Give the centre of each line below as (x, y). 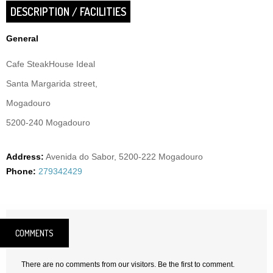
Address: (25, 157)
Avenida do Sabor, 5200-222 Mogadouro (124, 157)
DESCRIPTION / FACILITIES (68, 12)
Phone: (21, 171)
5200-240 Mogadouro (48, 122)
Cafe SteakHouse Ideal (51, 64)
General (22, 38)
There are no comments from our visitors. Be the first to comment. (128, 264)
